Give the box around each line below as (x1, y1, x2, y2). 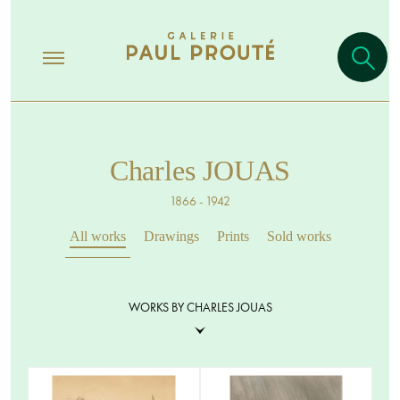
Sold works (266, 229, 331, 244)
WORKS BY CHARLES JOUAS (128, 299, 272, 315)
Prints (216, 229, 249, 244)
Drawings (143, 229, 199, 244)
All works (69, 229, 126, 244)
